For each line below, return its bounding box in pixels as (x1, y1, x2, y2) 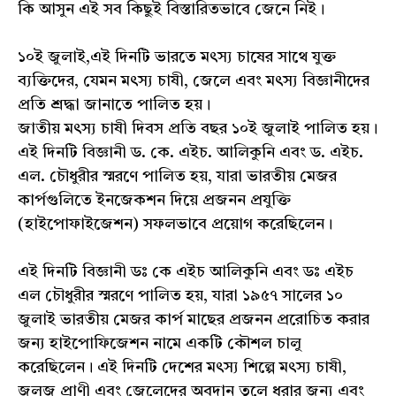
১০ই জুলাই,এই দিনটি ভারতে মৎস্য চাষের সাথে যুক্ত (18, 49, 336, 66)
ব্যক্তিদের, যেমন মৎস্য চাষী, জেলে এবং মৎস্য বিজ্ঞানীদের (18, 73, 369, 90)
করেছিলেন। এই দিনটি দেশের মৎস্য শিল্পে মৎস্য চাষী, (18, 360, 346, 377)
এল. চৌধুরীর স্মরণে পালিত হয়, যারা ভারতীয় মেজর (18, 169, 337, 186)
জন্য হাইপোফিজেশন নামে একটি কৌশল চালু (18, 336, 301, 353)
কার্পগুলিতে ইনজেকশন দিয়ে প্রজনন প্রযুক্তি (18, 193, 291, 209)
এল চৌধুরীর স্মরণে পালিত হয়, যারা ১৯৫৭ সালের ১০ (18, 288, 343, 305)
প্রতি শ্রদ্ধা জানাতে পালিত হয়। (18, 97, 215, 114)
